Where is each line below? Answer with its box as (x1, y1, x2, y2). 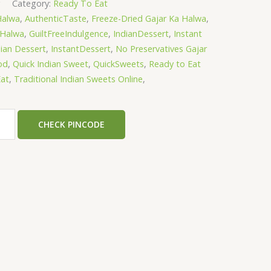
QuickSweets (93, 58, 144, 70)
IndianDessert (113, 28, 169, 40)
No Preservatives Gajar (116, 43, 207, 55)
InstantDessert (51, 43, 111, 55)
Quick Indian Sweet (13, 58, 88, 70)
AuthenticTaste (25, 13, 87, 25)
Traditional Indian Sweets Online (14, 73, 143, 85)
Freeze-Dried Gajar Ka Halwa (91, 13, 206, 25)
